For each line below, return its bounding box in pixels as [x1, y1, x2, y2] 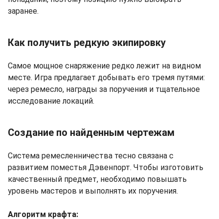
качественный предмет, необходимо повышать [8, 174, 187, 184]
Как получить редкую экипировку [8, 36, 166, 48]
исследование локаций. [8, 96, 94, 106]
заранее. [8, 6, 39, 16]
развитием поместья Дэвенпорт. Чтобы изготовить [8, 162, 203, 172]
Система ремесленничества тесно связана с [8, 151, 174, 160]
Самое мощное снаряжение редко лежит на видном [8, 61, 201, 70]
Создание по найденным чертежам [8, 126, 175, 138]
